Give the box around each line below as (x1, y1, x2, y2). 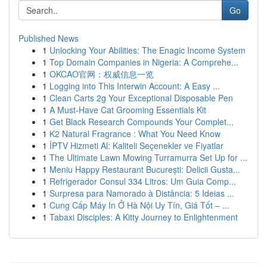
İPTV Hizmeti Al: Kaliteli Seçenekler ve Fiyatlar (49, 139, 223, 151)
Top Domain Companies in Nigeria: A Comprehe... (49, 56, 238, 68)
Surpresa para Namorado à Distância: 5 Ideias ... (49, 187, 234, 199)
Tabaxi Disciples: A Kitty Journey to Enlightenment (49, 211, 238, 223)
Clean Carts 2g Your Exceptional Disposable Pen (49, 92, 233, 104)
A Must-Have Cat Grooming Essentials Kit (49, 104, 206, 116)
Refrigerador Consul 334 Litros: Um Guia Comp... (49, 175, 236, 187)
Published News (18, 32, 79, 44)
